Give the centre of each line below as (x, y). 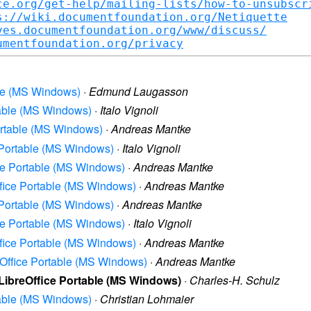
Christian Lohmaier (147, 299)
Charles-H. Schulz (235, 280)
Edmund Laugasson (138, 92)
